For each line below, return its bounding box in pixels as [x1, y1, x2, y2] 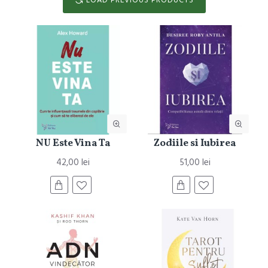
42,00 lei [56, 156, 90, 169]
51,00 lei [179, 156, 211, 169]
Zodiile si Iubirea [154, 136, 236, 151]
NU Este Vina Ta [35, 136, 110, 151]
